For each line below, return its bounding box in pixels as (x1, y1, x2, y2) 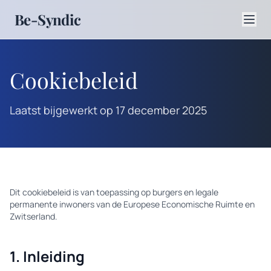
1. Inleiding (10, 246, 85, 266)
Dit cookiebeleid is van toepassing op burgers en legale (10, 186, 218, 198)
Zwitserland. (10, 211, 57, 222)
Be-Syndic (15, 10, 81, 29)
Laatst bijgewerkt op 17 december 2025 (10, 103, 207, 117)
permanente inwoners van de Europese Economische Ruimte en (10, 198, 255, 210)
